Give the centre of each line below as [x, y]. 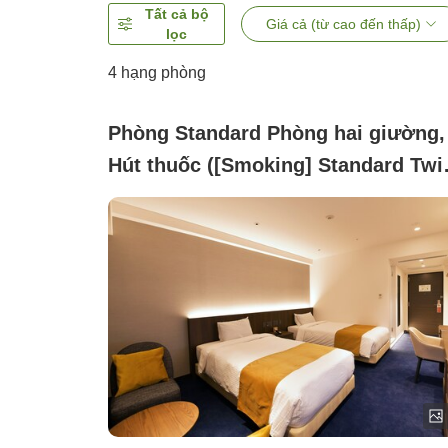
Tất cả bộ [176, 14]
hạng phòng [161, 73]
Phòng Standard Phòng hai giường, [276, 133]
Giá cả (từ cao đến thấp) [343, 24]
